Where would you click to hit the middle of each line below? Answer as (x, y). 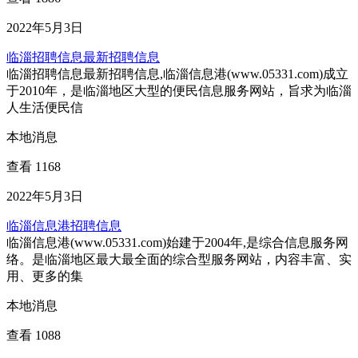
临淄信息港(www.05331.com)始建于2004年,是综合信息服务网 (177, 243)
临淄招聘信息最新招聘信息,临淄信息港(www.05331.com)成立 (177, 74)
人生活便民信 (45, 107)
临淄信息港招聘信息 (64, 226)
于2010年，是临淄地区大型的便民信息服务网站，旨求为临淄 (179, 91)
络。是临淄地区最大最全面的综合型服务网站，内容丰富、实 (179, 259)
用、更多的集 (45, 276)
